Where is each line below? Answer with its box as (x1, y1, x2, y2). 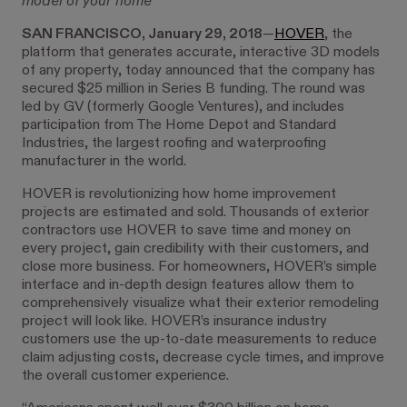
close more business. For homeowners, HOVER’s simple (22, 259, 377, 274)
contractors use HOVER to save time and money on (22, 223, 351, 238)
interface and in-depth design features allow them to (22, 277, 354, 293)
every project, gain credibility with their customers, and (22, 241, 369, 256)
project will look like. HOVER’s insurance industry (22, 313, 327, 329)
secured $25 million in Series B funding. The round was (22, 81, 365, 96)
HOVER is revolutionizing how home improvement (22, 186, 336, 202)
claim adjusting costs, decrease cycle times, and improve (22, 350, 384, 365)
